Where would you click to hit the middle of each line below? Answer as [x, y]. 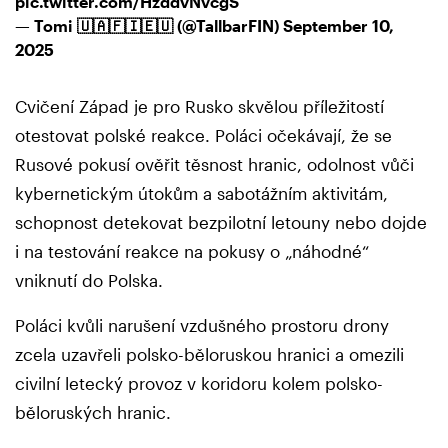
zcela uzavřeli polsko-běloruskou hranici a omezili [209, 353]
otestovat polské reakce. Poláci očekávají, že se [203, 134]
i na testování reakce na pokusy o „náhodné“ [192, 250]
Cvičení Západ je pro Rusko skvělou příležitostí [199, 105]
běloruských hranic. [95, 411]
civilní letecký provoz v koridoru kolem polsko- [199, 382]
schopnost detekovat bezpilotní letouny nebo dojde [221, 221]
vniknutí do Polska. [89, 279]
